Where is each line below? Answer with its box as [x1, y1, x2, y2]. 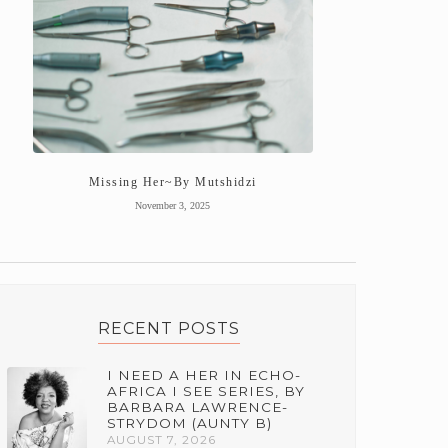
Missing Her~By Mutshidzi [88, 174, 257, 189]
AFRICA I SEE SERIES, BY [107, 382, 306, 399]
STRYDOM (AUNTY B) [107, 414, 273, 431]
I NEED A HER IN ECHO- [107, 366, 302, 383]
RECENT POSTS [97, 318, 240, 338]
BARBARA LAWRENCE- [107, 398, 289, 415]
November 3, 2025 [135, 199, 211, 211]
